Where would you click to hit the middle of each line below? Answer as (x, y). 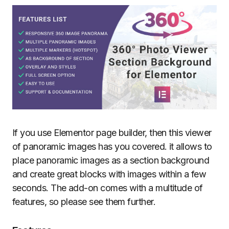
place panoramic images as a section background (111, 160)
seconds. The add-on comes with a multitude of (108, 188)
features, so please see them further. (84, 201)
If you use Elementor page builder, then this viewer (112, 132)
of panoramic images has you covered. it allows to (112, 146)
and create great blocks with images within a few (109, 174)
